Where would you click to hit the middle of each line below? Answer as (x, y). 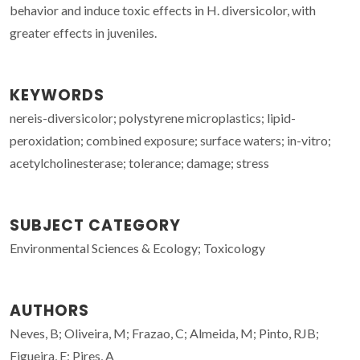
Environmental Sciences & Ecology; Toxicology (137, 247)
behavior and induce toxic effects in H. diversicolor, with (163, 10)
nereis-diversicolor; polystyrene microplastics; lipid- (153, 117)
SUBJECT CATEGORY (95, 225)
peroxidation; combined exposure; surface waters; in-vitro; (170, 140)
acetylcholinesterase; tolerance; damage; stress (139, 162)
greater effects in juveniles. (83, 32)
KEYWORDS (57, 95)
